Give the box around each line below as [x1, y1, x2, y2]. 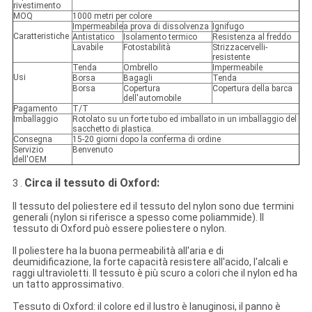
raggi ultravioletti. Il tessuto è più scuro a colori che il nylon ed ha [12, 267, 297, 279]
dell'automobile [123, 93, 181, 104]
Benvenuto [72, 145, 113, 155]
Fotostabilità [123, 42, 171, 53]
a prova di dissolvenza [123, 22, 209, 32]
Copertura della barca [212, 84, 292, 94]
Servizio [13, 145, 43, 155]
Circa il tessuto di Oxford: [24, 176, 159, 190]
